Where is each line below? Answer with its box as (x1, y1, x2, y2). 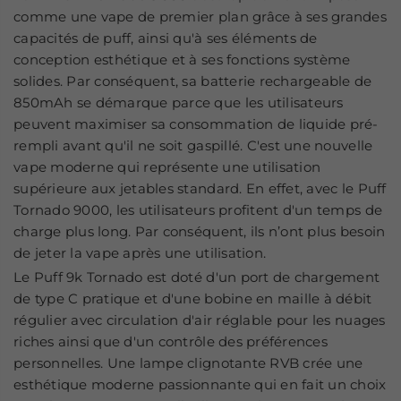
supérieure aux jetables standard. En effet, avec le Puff (13, 179, 387, 197)
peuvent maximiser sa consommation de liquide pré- (13, 115, 379, 132)
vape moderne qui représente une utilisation (13, 158, 321, 175)
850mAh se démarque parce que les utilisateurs (13, 93, 344, 111)
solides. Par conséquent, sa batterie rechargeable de (13, 72, 372, 90)
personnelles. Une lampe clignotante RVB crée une (13, 354, 363, 371)
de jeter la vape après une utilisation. (13, 243, 267, 261)
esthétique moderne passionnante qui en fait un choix (13, 375, 387, 393)
